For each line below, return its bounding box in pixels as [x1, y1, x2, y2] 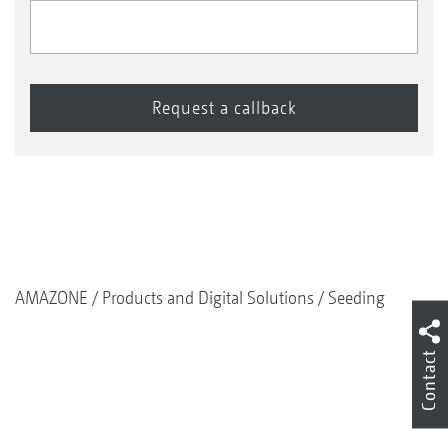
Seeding [328, 286, 385, 308]
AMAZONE [15, 286, 88, 308]
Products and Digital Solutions [102, 286, 314, 308]
